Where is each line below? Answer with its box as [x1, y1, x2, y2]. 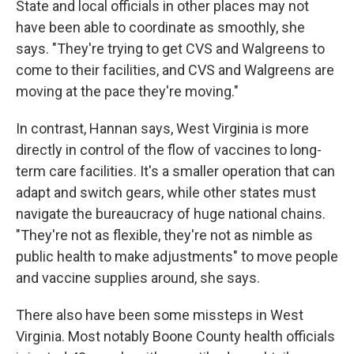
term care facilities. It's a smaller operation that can [16, 163, 335, 180]
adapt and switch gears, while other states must [16, 184, 316, 201]
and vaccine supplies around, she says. [16, 269, 260, 287]
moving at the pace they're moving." [16, 83, 239, 100]
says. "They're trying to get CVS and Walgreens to [16, 40, 325, 58]
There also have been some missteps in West [16, 307, 303, 324]
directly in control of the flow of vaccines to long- [16, 141, 322, 159]
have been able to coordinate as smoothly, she [16, 19, 305, 36]
